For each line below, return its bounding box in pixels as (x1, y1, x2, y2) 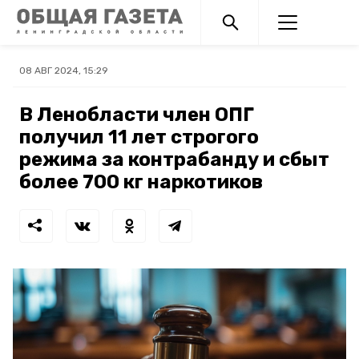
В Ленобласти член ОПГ (19, 103, 254, 126)
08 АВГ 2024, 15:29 (19, 65, 108, 76)
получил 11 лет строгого (19, 126, 259, 148)
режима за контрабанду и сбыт (19, 148, 329, 171)
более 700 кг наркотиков (19, 171, 263, 193)
